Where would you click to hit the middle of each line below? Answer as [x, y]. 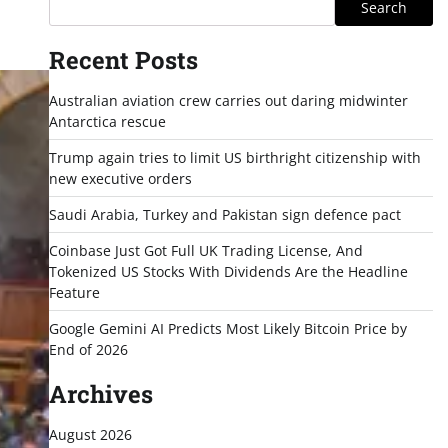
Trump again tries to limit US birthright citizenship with [234, 157]
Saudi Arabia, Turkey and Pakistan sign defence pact [224, 214]
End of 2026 [88, 349]
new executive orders [120, 178]
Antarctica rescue [107, 121]
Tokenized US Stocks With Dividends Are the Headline [228, 271]
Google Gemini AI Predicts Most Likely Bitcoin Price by [227, 328]
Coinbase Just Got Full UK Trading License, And [205, 250]
